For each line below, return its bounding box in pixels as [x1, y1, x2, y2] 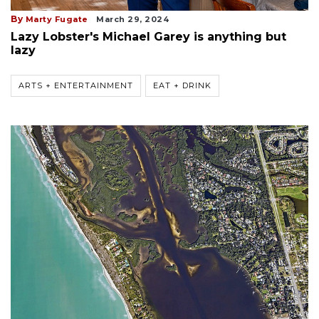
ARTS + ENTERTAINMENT [19, 80, 133, 90]
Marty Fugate [25, 14, 88, 24]
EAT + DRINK [153, 80, 211, 90]
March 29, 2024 [96, 14, 169, 24]
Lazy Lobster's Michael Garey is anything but [11, 29, 286, 43]
